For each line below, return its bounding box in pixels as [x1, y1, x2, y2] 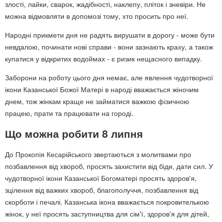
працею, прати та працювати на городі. [5, 108, 133, 118]
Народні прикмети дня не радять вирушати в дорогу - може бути [5, 29, 215, 40]
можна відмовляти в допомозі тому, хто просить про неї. [5, 10, 188, 21]
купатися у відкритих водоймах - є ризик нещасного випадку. [5, 53, 202, 63]
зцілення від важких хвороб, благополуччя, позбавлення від [5, 184, 198, 195]
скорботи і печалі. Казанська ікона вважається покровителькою [5, 196, 209, 207]
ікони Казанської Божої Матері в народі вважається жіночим [5, 84, 199, 94]
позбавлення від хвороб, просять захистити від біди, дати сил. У [5, 161, 213, 171]
